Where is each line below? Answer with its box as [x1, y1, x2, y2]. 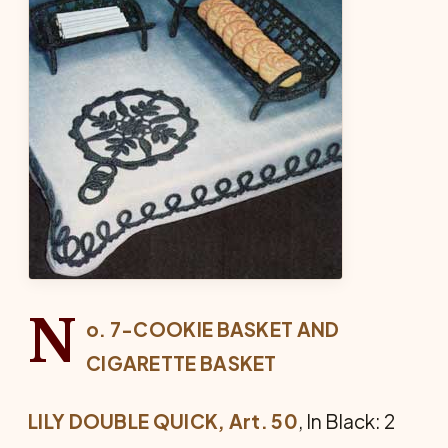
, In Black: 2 [297, 409, 395, 433]
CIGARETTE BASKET [85, 351, 277, 375]
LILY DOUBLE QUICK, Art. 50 [28, 409, 298, 433]
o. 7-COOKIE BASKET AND [85, 317, 340, 341]
